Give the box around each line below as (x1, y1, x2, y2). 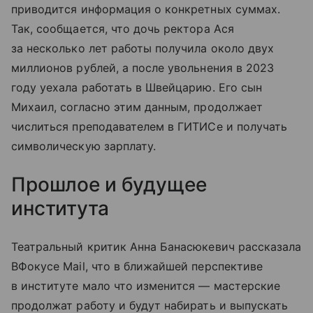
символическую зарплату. (11, 139, 156, 154)
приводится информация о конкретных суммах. (11, 2, 281, 17)
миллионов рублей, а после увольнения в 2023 (11, 61, 275, 75)
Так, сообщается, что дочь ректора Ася (11, 22, 234, 36)
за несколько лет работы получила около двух (11, 41, 275, 56)
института (11, 196, 109, 221)
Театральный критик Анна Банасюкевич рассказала (11, 240, 302, 254)
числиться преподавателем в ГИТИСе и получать (11, 119, 288, 134)
